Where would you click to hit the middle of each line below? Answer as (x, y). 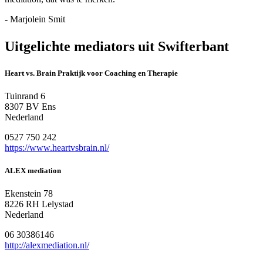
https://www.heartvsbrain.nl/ (57, 147)
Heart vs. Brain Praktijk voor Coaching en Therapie (91, 73)
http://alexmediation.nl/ (47, 245)
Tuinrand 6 (25, 96)
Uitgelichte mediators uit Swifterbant (117, 46)
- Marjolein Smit (35, 19)
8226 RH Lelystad (39, 204)
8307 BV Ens (30, 106)
